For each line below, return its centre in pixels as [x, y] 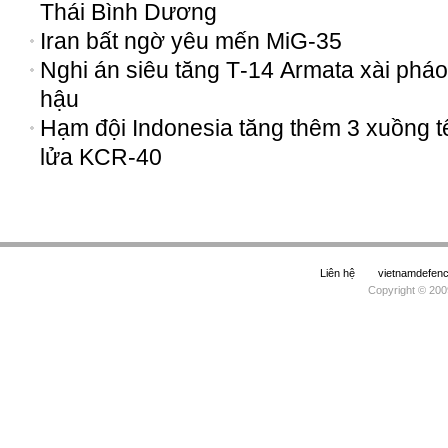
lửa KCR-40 [101, 157]
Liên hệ [337, 273]
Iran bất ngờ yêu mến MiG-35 [191, 41]
